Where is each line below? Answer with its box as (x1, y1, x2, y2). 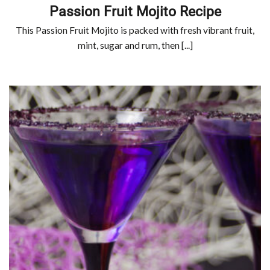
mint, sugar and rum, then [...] (77, 40, 193, 51)
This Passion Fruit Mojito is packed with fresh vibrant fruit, (16, 25, 254, 36)
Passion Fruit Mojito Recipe (49, 2, 221, 20)
